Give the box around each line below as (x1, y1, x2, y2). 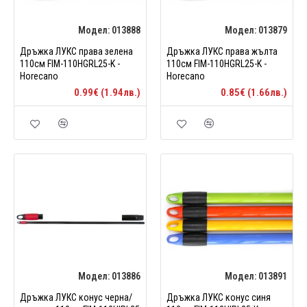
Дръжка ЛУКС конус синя (166, 291, 271, 303)
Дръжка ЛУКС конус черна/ (20, 291, 132, 303)
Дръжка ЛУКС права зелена (20, 45, 133, 57)
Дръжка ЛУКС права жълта (166, 45, 278, 57)
